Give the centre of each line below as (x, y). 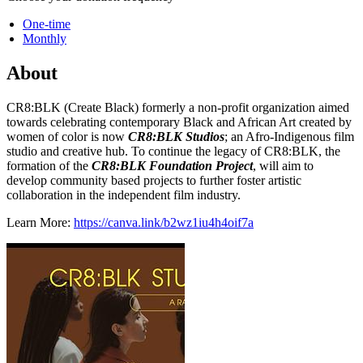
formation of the (49, 165)
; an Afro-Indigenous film (289, 136)
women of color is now (67, 136)
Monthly (45, 38)
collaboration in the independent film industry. (124, 194)
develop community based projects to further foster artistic (154, 180)
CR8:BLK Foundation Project (172, 165)
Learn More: (40, 222)
